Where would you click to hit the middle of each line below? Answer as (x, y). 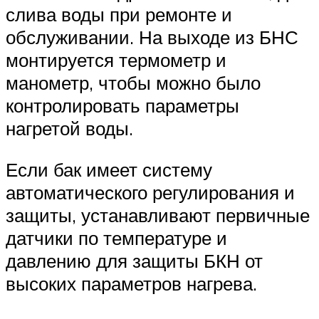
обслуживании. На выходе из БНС (152, 37)
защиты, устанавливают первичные (158, 215)
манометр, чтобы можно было (133, 82)
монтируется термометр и (116, 59)
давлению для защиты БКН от (134, 260)
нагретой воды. (69, 128)
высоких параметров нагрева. (131, 283)
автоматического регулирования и (150, 192)
